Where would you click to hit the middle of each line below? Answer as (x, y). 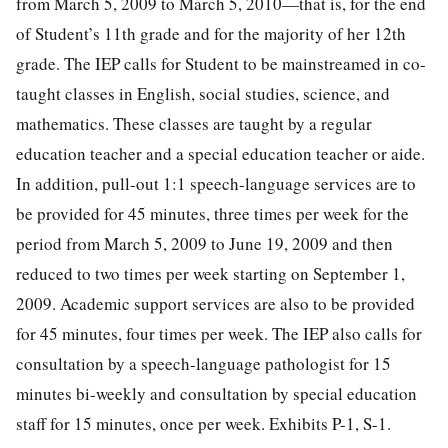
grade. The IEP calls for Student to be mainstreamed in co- (221, 63)
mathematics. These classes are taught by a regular (194, 123)
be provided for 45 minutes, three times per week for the (212, 213)
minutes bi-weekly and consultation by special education (216, 393)
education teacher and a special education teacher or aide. (220, 153)
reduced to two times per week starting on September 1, (210, 273)
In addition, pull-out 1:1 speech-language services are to (216, 183)
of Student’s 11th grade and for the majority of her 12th (211, 33)
